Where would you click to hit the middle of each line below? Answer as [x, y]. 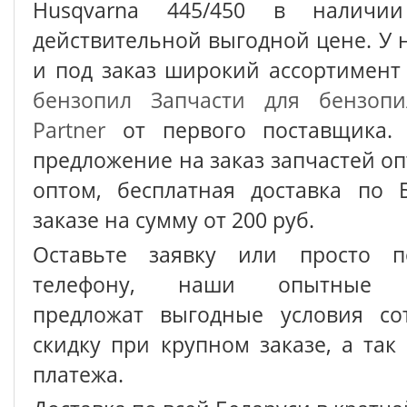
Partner [69, 129]
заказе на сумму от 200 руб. [174, 219]
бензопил [82, 99]
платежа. [78, 374]
